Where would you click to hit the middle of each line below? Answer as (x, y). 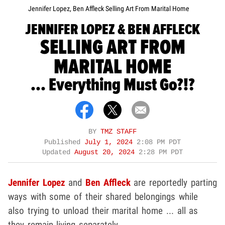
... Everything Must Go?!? (113, 85)
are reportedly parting (174, 183)
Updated (58, 153)
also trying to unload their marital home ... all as (103, 211)
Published (64, 143)
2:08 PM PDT (159, 143)
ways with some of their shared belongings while (103, 197)
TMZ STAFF (119, 132)
